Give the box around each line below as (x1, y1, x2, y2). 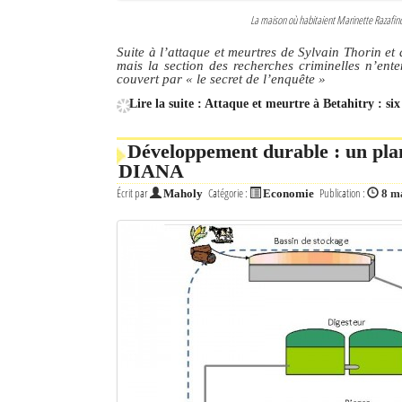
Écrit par (117, 185, 150, 201)
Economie (263, 187, 314, 200)
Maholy (163, 187, 203, 200)
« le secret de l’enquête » (186, 70, 326, 86)
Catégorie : (208, 185, 249, 201)
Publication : (319, 185, 367, 201)
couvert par (117, 70, 186, 86)
